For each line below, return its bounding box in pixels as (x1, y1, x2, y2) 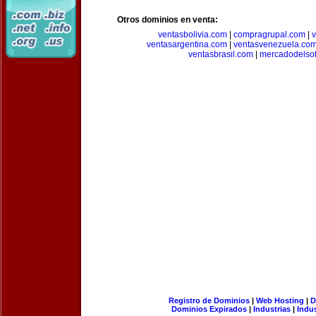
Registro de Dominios (168, 296, 250, 305)
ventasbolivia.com (158, 30, 227, 39)
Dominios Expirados (171, 305, 247, 313)
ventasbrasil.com (188, 49, 253, 59)
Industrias (253, 305, 291, 313)
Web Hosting (255, 296, 304, 305)
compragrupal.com (233, 30, 305, 39)
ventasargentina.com (146, 39, 227, 49)
